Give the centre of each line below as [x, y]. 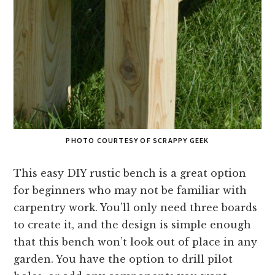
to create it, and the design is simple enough [133, 224]
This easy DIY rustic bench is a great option [130, 173]
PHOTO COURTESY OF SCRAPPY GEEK [137, 140]
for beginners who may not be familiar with [130, 190]
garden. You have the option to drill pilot [123, 259]
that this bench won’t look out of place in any [136, 242]
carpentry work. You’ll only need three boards [136, 207]
